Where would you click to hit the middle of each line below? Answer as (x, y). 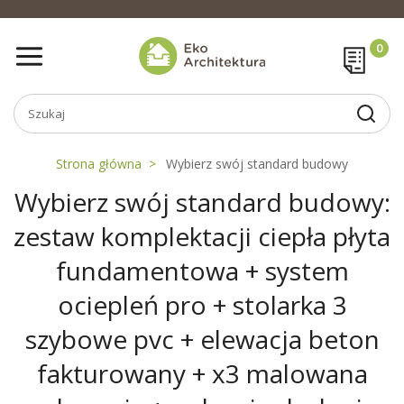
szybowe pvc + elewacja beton (202, 339)
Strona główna (99, 164)
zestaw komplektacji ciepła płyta (202, 236)
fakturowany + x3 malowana (202, 373)
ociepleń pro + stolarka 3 (202, 305)
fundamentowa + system (202, 271)
